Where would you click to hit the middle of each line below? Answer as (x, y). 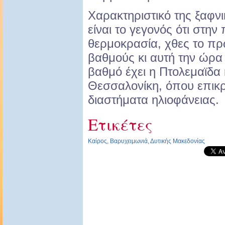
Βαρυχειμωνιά (129, 141)
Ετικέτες (120, 124)
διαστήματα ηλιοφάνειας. (153, 100)
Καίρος (97, 141)
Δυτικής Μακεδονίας (178, 141)
